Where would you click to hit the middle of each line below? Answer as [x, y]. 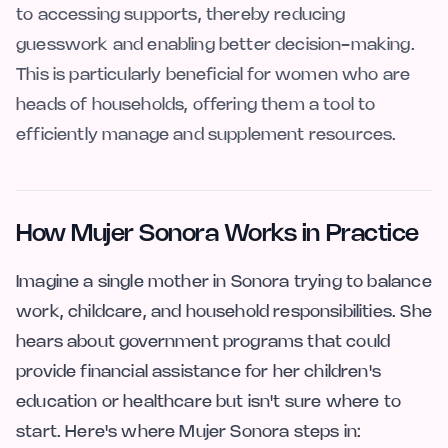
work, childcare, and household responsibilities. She [224, 311]
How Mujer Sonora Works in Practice [217, 234]
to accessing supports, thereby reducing [181, 14]
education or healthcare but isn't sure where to [208, 401]
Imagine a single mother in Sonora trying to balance [224, 281]
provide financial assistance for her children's [198, 371]
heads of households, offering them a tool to [196, 104]
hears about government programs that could [203, 341]
